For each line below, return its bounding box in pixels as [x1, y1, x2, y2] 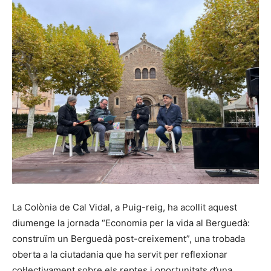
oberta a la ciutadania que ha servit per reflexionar [12, 248, 227, 260]
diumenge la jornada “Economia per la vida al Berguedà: [12, 217, 250, 229]
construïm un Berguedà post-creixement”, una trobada [12, 232, 245, 244]
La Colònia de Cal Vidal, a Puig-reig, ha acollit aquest [12, 201, 237, 213]
